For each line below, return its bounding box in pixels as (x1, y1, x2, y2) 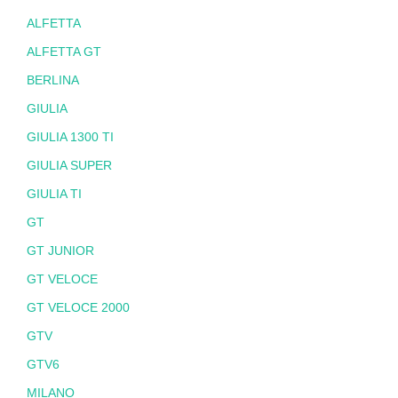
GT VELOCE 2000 (27, 300, 130, 315)
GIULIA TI (27, 187, 82, 202)
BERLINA (27, 73, 79, 88)
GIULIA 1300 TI (27, 130, 114, 145)
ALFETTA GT (27, 44, 101, 60)
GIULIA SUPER (27, 158, 112, 173)
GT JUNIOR (27, 243, 94, 259)
